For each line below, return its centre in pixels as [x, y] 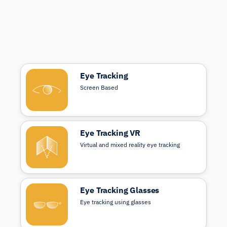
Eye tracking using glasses [116, 202]
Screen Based [99, 88]
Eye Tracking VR [110, 133]
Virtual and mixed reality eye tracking [130, 145]
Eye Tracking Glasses [120, 190]
